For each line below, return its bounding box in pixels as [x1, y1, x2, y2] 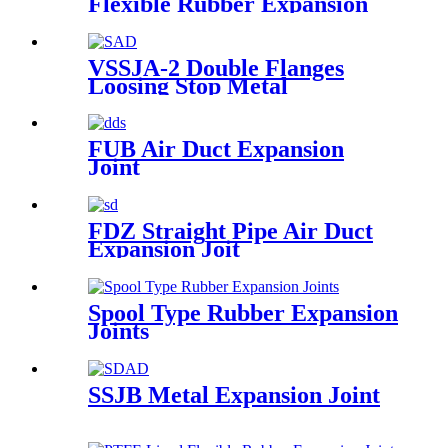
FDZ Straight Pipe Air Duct [88, 218, 373, 245]
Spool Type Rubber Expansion [88, 300, 398, 327]
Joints [88, 318, 149, 345]
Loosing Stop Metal [88, 72, 288, 99]
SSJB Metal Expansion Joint [88, 382, 380, 409]
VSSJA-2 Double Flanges [88, 54, 344, 81]
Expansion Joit [88, 236, 240, 263]
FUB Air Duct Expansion [88, 136, 344, 163]
